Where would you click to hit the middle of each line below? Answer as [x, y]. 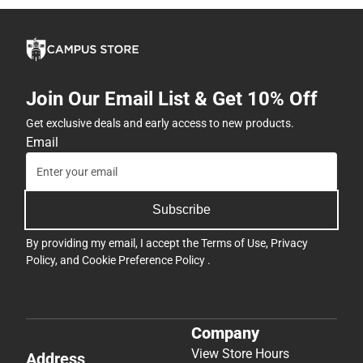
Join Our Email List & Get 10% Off [172, 98]
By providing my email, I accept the [113, 243]
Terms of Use [233, 243]
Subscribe [181, 209]
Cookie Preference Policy [145, 260]
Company [225, 333]
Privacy [289, 243]
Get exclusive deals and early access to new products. [160, 123]
